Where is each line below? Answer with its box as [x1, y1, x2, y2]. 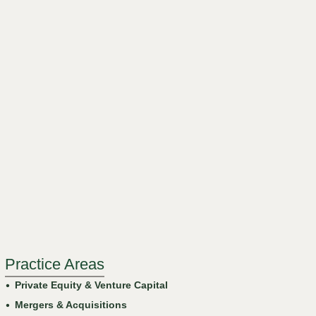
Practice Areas [5, 255, 105, 273]
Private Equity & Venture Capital [15, 279, 169, 291]
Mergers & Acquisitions [15, 299, 128, 310]
